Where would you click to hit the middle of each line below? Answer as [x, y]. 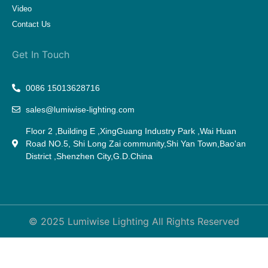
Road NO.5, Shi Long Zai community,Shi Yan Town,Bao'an [135, 143]
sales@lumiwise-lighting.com [80, 109]
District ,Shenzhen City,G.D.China [89, 156]
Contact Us [31, 24]
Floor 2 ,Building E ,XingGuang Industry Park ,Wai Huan [131, 131]
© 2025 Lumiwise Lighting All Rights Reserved [134, 221]
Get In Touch [41, 54]
